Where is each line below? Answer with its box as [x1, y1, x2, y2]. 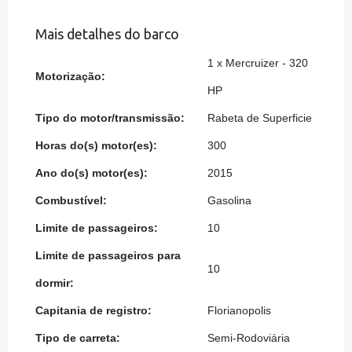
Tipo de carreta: [35, 331, 120, 344]
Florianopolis [207, 303, 271, 317]
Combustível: [35, 193, 107, 207]
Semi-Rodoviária [207, 331, 290, 344]
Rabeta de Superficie [207, 111, 312, 124]
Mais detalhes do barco [35, 25, 179, 42]
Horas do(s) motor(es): [35, 138, 157, 152]
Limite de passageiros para [35, 248, 181, 262]
